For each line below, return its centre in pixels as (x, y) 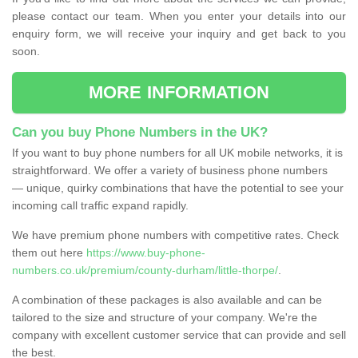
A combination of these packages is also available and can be (167, 299)
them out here (49, 252)
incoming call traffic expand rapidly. (100, 205)
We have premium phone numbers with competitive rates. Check (175, 235)
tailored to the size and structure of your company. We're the (165, 317)
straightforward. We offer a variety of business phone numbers (170, 170)
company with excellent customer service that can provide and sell (179, 334)
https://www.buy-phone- (146, 252)
